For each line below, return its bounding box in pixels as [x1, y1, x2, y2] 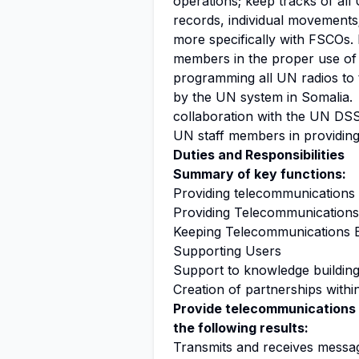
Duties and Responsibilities [173, 147, 345, 163]
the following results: [173, 320, 309, 336]
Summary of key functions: [173, 166, 346, 182]
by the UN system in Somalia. [173, 89, 357, 105]
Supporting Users [173, 243, 281, 259]
